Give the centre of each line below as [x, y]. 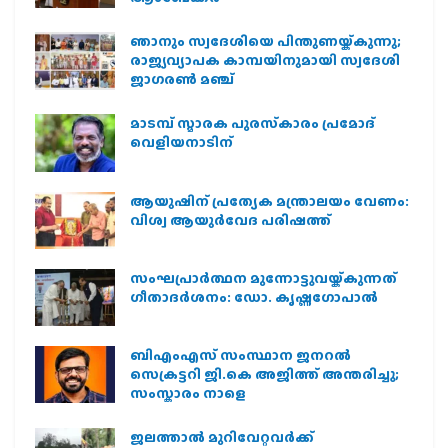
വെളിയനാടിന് [181, 142]
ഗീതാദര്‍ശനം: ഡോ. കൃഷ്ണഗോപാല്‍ [254, 296]
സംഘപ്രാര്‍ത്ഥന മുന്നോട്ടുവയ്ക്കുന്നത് [263, 277]
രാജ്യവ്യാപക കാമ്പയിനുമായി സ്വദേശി [265, 60]
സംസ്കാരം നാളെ [188, 392]
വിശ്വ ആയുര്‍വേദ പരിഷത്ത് [230, 219]
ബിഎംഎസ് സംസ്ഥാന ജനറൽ [240, 354]
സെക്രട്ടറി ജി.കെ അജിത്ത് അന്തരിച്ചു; [264, 373]
